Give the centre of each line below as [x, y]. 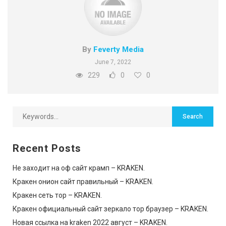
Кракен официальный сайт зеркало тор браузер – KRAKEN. [110, 209]
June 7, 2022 [113, 62]
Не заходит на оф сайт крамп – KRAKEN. [79, 168]
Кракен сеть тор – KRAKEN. [57, 195]
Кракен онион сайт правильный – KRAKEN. [83, 181]
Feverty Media [119, 49]
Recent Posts [47, 148]
